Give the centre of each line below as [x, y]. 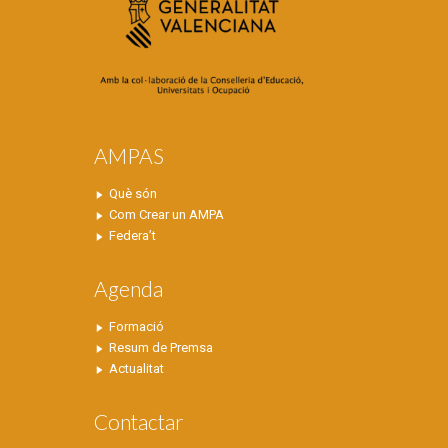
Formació [136, 327]
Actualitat [136, 369]
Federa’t [132, 236]
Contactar [139, 422]
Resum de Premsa [161, 348]
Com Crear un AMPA [166, 215]
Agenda [128, 289]
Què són [133, 194]
